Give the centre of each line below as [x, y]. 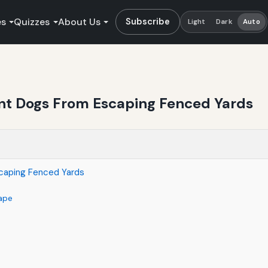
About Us [79, 22]
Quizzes [32, 22]
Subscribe [148, 21]
